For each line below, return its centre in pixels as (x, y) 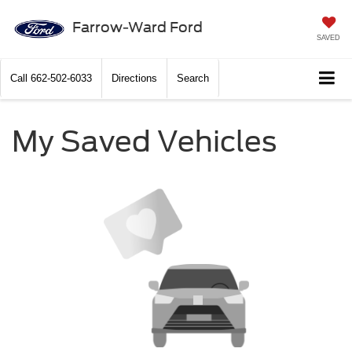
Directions (134, 79)
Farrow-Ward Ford (137, 27)
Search (193, 79)
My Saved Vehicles (144, 142)
